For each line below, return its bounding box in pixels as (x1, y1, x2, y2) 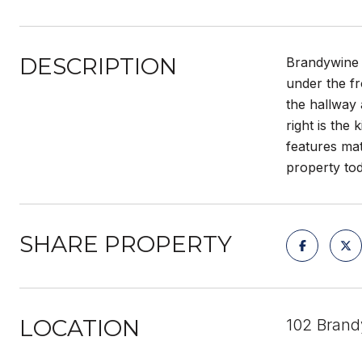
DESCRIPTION (19, 53, 177, 80)
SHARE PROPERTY (19, 230, 232, 258)
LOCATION (19, 314, 140, 342)
